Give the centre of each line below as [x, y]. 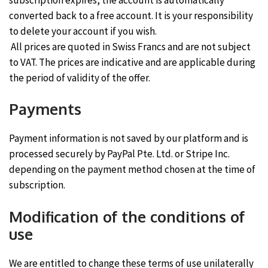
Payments [45, 109]
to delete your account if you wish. [83, 31]
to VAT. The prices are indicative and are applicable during [132, 62]
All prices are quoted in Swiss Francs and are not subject [130, 46]
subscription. [37, 185]
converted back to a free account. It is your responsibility [131, 15]
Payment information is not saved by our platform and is [129, 138]
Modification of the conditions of [127, 216]
